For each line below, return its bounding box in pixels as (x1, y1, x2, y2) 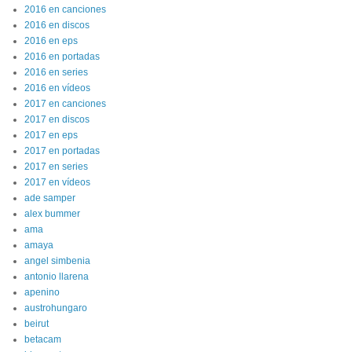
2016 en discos (24, 20, 90, 31)
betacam (24, 334, 61, 345)
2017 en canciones (24, 98, 106, 109)
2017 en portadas (24, 145, 100, 156)
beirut (24, 318, 49, 329)
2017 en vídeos (24, 177, 90, 188)
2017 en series (24, 161, 88, 172)
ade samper (24, 192, 75, 203)
